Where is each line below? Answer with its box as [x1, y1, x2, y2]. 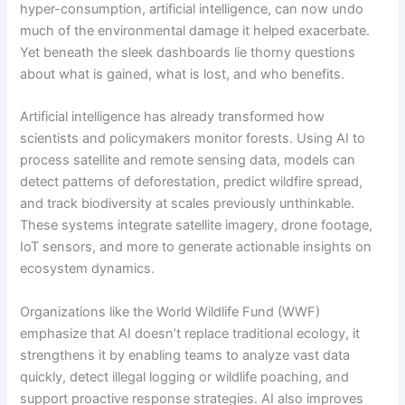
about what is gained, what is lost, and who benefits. [20, 66, 349, 83]
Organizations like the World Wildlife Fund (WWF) [20, 303, 321, 320]
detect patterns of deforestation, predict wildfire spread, [20, 174, 363, 191]
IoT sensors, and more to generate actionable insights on [20, 239, 372, 256]
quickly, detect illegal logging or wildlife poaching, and [20, 368, 350, 385]
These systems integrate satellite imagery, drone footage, [20, 217, 373, 234]
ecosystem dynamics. [20, 260, 155, 278]
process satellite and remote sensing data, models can [20, 152, 356, 169]
